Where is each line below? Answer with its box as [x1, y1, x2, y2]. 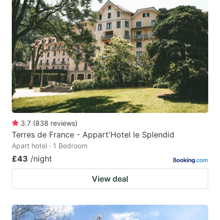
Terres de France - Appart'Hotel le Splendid [12, 129, 174, 139]
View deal [92, 173, 128, 184]
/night [30, 153, 52, 164]
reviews [51, 118, 75, 127]
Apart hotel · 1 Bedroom [12, 141, 87, 150]
